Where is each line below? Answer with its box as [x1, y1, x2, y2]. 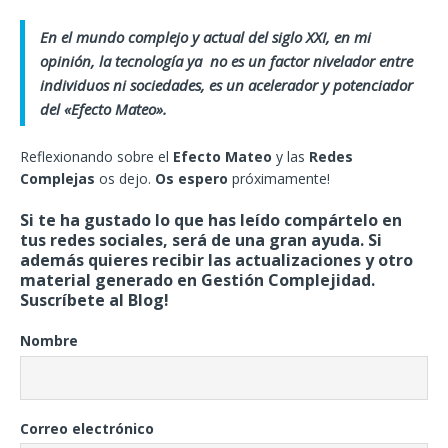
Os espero [155, 169, 228, 189]
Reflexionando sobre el [20, 147, 173, 167]
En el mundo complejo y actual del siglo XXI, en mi [40, 27, 371, 48]
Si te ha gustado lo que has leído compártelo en [20, 209, 402, 232]
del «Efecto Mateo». [40, 99, 175, 120]
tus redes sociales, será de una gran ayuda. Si [20, 229, 382, 252]
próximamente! [228, 169, 330, 189]
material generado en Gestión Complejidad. [20, 269, 375, 292]
